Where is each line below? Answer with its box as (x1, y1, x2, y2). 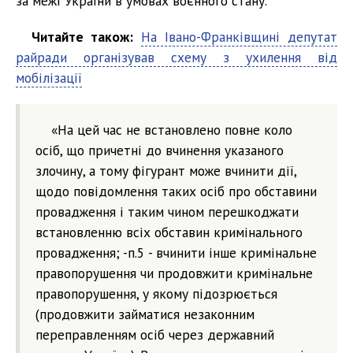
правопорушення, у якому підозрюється (35, 284, 277, 303)
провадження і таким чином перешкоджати (35, 202, 299, 221)
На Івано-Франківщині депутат (141, 27, 337, 46)
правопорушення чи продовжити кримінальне (35, 263, 313, 282)
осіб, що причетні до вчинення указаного (35, 140, 284, 159)
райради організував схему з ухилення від (16, 47, 337, 66)
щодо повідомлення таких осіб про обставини (35, 181, 317, 200)
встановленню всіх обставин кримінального (35, 222, 303, 241)
